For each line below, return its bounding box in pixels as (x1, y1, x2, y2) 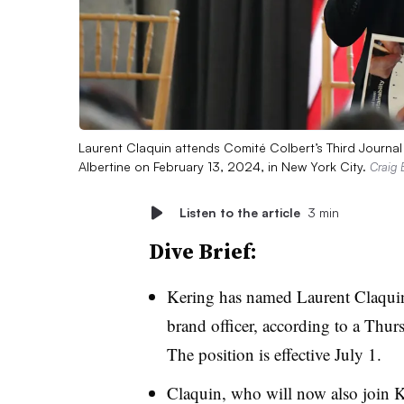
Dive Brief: (148, 235, 257, 266)
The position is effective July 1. (166, 342, 381, 365)
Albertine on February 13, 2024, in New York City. (78, 158, 370, 174)
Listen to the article (179, 204, 300, 220)
